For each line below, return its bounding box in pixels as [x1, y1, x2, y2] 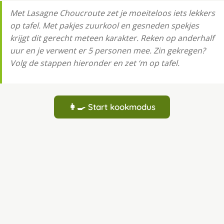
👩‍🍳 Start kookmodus [68, 101, 155, 112]
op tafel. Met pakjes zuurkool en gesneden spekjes [10, 20, 199, 31]
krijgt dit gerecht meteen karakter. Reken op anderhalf [10, 32, 214, 44]
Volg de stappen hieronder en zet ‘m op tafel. [10, 57, 179, 69]
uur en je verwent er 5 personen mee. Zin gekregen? [10, 45, 205, 56]
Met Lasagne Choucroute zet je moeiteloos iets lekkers [10, 7, 215, 19]
